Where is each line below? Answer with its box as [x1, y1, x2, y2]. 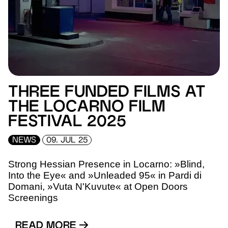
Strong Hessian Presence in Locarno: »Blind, [8, 159, 205, 170]
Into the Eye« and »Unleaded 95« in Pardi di [8, 170, 202, 181]
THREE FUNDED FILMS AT [8, 85, 206, 101]
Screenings [8, 192, 58, 204]
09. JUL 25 [46, 136, 88, 145]
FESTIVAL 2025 [8, 115, 126, 130]
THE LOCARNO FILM [8, 100, 165, 116]
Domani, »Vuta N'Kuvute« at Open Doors [8, 181, 188, 192]
